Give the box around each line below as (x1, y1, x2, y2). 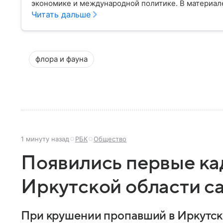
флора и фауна (35, 54, 88, 64)
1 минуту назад (21, 135, 69, 143)
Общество (94, 135, 126, 143)
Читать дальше (31, 9, 91, 19)
